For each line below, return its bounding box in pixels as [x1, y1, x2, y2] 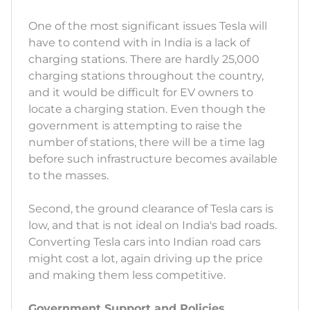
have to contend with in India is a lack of [28, 36, 250, 50]
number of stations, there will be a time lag [28, 136, 265, 149]
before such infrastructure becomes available [28, 152, 277, 166]
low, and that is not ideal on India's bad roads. [28, 219, 277, 232]
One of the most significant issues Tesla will [28, 19, 267, 33]
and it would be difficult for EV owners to [28, 86, 253, 100]
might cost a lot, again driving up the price [28, 252, 263, 266]
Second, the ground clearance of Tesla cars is [28, 202, 273, 216]
